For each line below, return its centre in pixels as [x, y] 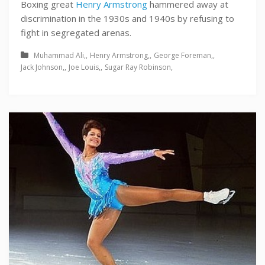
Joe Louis [84, 67]
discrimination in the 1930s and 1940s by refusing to [127, 18]
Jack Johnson [42, 67]
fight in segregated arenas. [76, 32]
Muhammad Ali [59, 55]
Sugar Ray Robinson [138, 67]
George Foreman [182, 55]
